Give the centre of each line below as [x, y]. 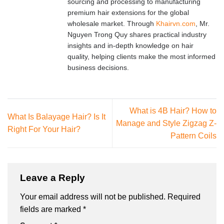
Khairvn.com [176, 24]
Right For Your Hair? [44, 129]
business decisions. [98, 68]
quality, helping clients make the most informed [141, 57]
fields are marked [51, 209]
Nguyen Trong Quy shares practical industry [137, 35]
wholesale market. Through [112, 24]
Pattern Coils [193, 135]
